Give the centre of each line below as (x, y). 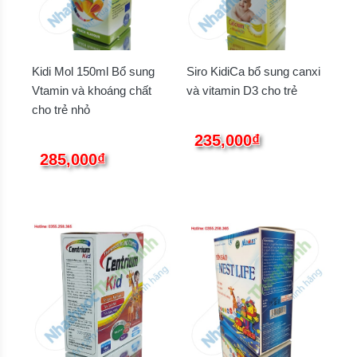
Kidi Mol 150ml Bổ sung (93, 72)
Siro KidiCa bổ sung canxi (253, 72)
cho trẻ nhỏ (61, 110)
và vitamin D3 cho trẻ (242, 91)
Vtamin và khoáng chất (92, 91)
